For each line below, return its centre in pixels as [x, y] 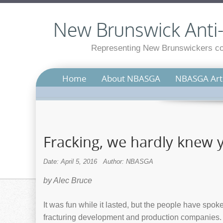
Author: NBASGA [128, 162]
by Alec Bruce [68, 180]
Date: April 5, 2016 [70, 162]
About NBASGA [131, 78]
